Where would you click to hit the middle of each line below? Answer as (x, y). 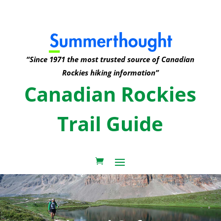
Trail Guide (110, 123)
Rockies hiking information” (110, 72)
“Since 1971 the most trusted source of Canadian (110, 59)
